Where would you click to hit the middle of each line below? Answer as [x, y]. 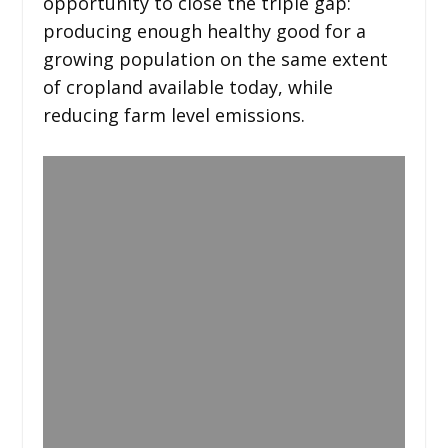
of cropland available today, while [187, 86]
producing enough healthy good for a [204, 30]
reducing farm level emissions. [173, 114]
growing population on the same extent [215, 58]
